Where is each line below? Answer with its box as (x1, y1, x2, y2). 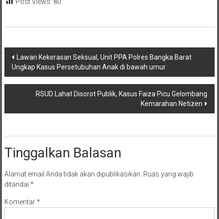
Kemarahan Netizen (141, 99, 203, 108)
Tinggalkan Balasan (4, 144, 121, 161)
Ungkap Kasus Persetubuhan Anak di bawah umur (11, 63, 166, 71)
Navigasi (3, 47, 55, 64)
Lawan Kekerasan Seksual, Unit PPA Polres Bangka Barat (16, 53, 192, 61)
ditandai (4, 180, 30, 188)
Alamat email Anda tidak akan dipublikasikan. (4, 170, 142, 178)
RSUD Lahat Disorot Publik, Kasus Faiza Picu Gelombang (36, 89, 208, 98)
